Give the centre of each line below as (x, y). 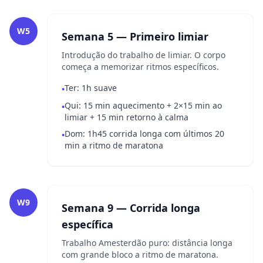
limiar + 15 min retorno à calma (127, 117)
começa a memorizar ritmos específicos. (140, 67)
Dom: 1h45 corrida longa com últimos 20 (144, 134)
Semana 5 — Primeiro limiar (135, 36)
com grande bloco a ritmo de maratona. (140, 254)
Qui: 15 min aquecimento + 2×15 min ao (143, 105)
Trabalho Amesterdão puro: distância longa (147, 243)
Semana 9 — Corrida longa (131, 208)
